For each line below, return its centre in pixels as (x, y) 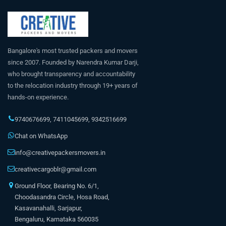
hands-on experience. (38, 97)
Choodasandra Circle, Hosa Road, (62, 197)
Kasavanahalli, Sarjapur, (48, 208)
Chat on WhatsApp (41, 136)
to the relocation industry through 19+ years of (73, 85)
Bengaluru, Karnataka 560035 (56, 219)
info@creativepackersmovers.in (60, 152)
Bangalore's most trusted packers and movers (73, 50)
